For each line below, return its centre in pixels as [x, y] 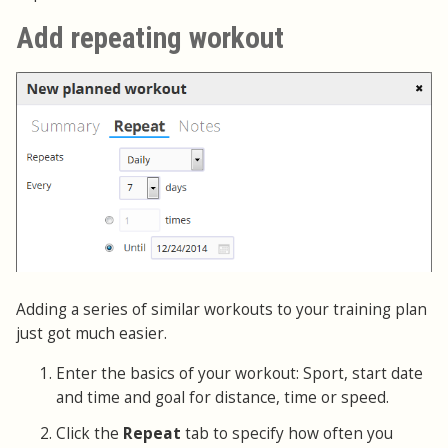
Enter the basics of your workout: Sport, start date [239, 373]
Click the [89, 434]
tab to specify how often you [289, 434]
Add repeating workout [150, 38]
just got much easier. [91, 333]
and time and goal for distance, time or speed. [222, 397]
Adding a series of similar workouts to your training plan [221, 309]
